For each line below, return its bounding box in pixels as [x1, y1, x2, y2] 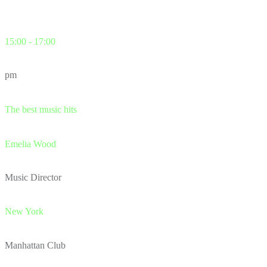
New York [5, 206, 44, 217]
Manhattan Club [5, 240, 66, 250]
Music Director [5, 172, 61, 183]
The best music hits [5, 104, 77, 114]
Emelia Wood [5, 138, 56, 149]
